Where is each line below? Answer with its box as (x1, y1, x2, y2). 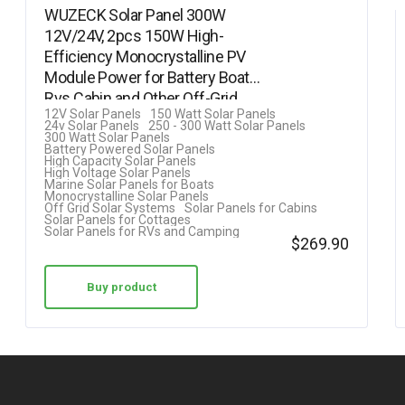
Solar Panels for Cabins (184, 200, 318, 215)
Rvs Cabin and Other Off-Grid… (44, 88, 248, 108)
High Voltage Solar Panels (44, 165, 192, 180)
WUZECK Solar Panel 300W (44, 5, 226, 24)
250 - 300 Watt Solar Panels (148, 118, 306, 133)
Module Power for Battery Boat (44, 67, 250, 87)
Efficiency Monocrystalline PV (44, 46, 246, 66)
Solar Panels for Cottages (44, 212, 192, 227)
